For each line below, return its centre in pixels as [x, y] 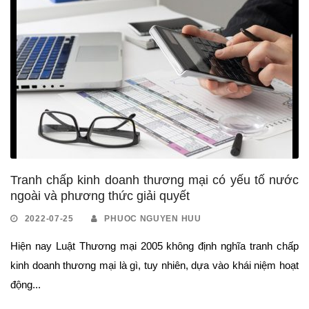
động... [26, 284]
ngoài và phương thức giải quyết [100, 196]
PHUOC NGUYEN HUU [153, 218]
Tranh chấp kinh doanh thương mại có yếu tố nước [154, 180]
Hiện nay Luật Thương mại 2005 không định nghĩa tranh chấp [154, 246]
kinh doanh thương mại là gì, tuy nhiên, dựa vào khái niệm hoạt [154, 265]
